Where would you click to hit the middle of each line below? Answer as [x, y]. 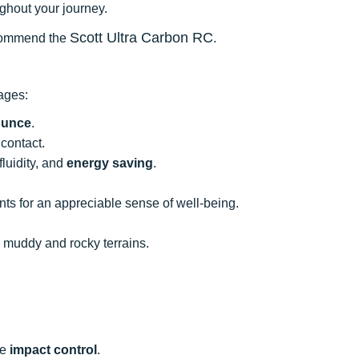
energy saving [110, 163]
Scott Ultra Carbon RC [141, 37]
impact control [53, 349]
